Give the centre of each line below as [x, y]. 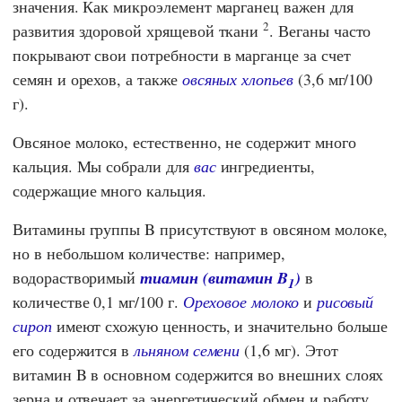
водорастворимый [77, 278]
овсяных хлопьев [237, 79]
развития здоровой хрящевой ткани [138, 31]
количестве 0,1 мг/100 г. [98, 302]
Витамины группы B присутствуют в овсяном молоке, [201, 229]
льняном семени [187, 350]
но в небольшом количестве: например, [149, 253]
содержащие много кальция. [109, 191]
